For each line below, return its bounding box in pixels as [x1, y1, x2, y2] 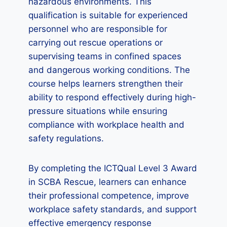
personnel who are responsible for [28, 24, 167, 34]
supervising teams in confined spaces [28, 51, 181, 61]
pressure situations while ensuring [28, 106, 167, 116]
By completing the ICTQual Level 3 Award [28, 163, 197, 173]
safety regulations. [28, 133, 104, 143]
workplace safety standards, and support [28, 204, 197, 214]
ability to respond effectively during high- [28, 92, 196, 102]
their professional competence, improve [28, 191, 189, 201]
